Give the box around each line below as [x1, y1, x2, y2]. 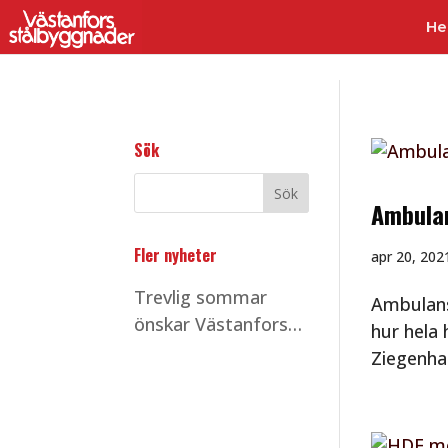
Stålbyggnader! [134, 339, 261, 363]
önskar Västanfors [134, 312, 289, 336]
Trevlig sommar [134, 285, 268, 309]
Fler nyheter [134, 243, 218, 267]
